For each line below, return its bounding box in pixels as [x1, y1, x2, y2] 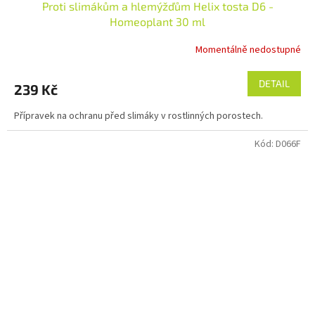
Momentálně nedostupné [195, 43, 301, 58]
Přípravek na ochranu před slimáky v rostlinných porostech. [14, 108, 263, 123]
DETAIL [259, 77, 290, 89]
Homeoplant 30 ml [110, 14, 205, 28]
